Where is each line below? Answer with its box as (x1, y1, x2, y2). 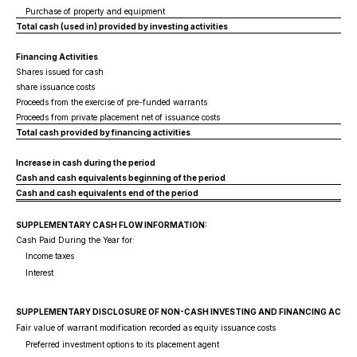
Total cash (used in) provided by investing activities (16, 22, 228, 31)
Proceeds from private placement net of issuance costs (16, 112, 220, 122)
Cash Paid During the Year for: (16, 235, 135, 245)
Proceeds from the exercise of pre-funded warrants (16, 97, 207, 107)
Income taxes (16, 251, 74, 261)
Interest (16, 268, 53, 277)
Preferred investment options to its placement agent (16, 339, 219, 349)
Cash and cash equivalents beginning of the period (16, 173, 226, 182)
